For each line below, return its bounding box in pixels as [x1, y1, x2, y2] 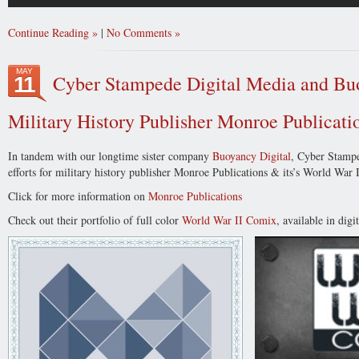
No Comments [107, 25, 171, 40]
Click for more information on [8, 188, 148, 204]
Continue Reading [8, 25, 89, 40]
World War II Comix [182, 212, 276, 228]
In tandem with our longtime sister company [8, 148, 212, 163]
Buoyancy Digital [212, 148, 291, 163]
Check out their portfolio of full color [8, 212, 182, 228]
